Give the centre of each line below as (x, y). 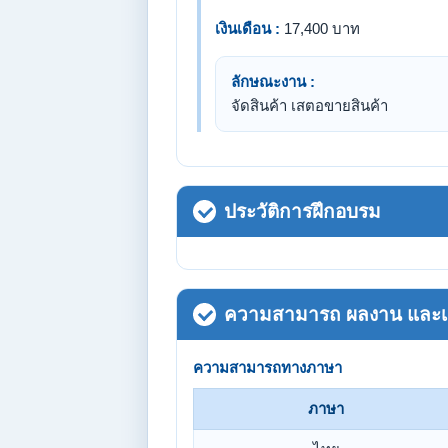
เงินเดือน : (247, 28)
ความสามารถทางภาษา (267, 367)
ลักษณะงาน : (273, 81)
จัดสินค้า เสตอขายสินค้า (309, 105)
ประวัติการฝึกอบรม (302, 211)
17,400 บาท (320, 28)
